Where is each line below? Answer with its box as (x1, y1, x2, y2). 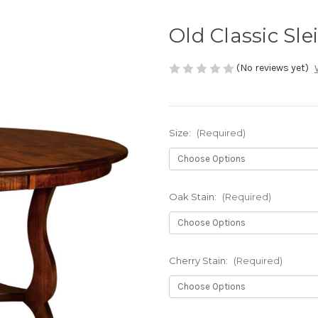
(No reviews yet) (236, 61, 309, 74)
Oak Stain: (169, 191, 219, 203)
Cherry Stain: (169, 255, 230, 267)
